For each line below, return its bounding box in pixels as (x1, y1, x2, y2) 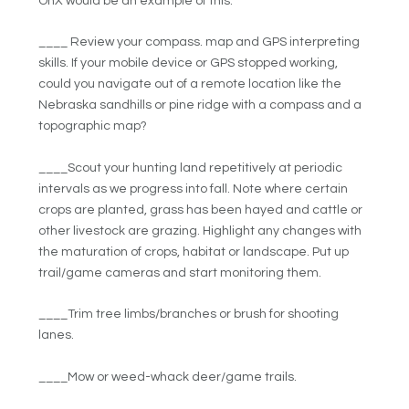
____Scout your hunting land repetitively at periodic (38, 161, 343, 174)
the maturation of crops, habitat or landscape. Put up (38, 245, 350, 258)
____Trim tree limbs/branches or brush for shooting (38, 308, 340, 321)
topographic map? (38, 120, 148, 133)
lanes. (38, 329, 75, 342)
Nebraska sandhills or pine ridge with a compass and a (38, 99, 362, 112)
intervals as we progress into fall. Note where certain (38, 182, 349, 195)
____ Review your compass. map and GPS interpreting (38, 36, 361, 49)
